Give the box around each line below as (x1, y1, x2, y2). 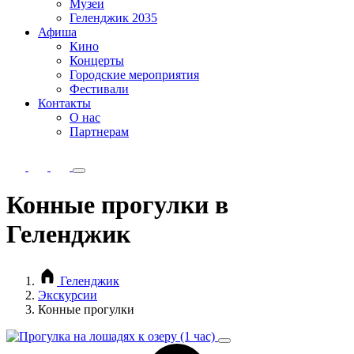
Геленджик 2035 (70, 11, 157, 24)
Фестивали (70, 82, 129, 96)
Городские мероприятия (70, 68, 199, 81)
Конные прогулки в (6, 190, 228, 220)
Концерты (70, 54, 124, 67)
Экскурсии (38, 288, 97, 302)
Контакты (38, 96, 91, 110)
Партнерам (70, 125, 129, 138)
